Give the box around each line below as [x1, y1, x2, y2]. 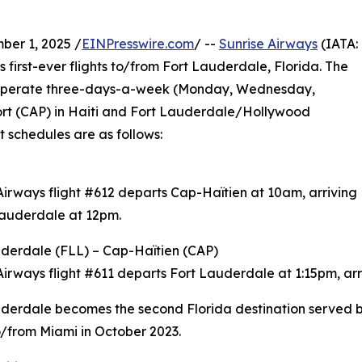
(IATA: [318, 36, 358, 53]
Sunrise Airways [219, 36, 318, 53]
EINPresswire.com [82, 36, 194, 53]
